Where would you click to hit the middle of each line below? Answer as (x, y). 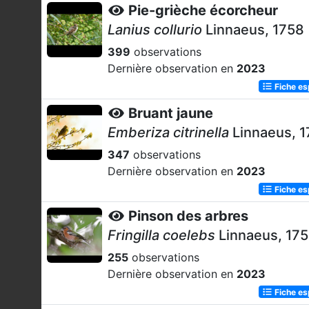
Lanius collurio (155, 30)
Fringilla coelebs (161, 235)
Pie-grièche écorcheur (203, 10)
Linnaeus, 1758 (253, 30)
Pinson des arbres (188, 216)
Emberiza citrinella (168, 132)
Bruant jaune (171, 113)
